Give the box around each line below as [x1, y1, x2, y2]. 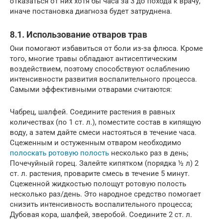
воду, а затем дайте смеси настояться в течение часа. [10, 128, 197, 137]
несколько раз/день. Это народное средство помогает [10, 190, 201, 198]
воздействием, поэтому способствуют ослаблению [10, 65, 190, 73]
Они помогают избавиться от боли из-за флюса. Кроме [10, 44, 203, 53]
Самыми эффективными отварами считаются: [10, 85, 172, 94]
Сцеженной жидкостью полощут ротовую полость [10, 179, 186, 188]
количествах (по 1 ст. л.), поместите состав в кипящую [10, 118, 201, 127]
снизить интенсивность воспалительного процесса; [10, 200, 192, 209]
